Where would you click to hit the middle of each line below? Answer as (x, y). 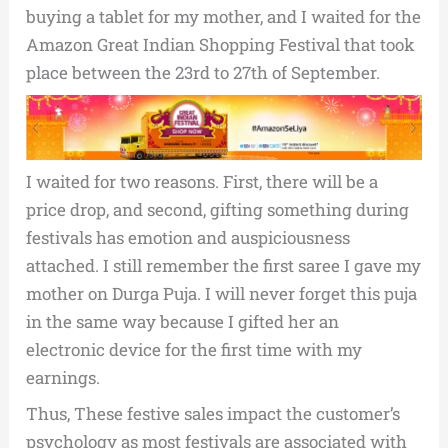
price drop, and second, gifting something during (218, 209)
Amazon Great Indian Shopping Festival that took (221, 44)
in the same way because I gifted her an (183, 321)
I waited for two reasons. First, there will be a (202, 181)
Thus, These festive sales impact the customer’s (213, 413)
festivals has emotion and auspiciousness (188, 237)
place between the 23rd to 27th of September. (203, 72)
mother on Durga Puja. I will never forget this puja (222, 293)
